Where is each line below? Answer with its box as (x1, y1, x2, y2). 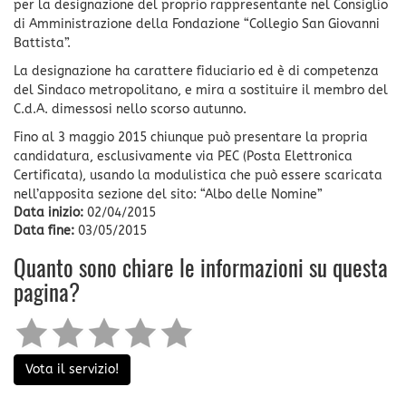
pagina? (14, 283, 80, 306)
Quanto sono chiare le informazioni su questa (14, 258, 388, 282)
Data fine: (14, 222, 78, 238)
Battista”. (14, 34, 71, 51)
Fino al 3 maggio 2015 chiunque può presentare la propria (14, 129, 368, 145)
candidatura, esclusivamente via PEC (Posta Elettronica (14, 148, 353, 164)
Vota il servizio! (25, 361, 119, 377)
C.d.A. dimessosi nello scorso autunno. (14, 101, 246, 117)
